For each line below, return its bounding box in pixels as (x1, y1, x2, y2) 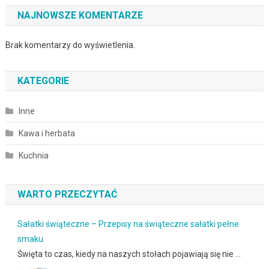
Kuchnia (18, 150, 49, 160)
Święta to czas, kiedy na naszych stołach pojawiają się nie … (17, 249, 241, 259)
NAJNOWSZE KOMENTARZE (17, 9, 143, 21)
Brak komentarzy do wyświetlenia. (5, 40, 135, 50)
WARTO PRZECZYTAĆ (17, 188, 117, 200)
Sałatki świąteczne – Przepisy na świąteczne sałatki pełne (17, 219, 239, 229)
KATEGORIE (17, 74, 69, 86)
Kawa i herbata (18, 128, 75, 138)
